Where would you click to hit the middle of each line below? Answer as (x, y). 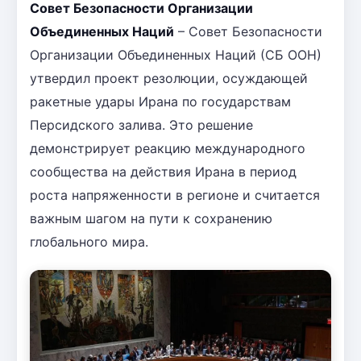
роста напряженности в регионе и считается (175, 195)
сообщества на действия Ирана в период (163, 171)
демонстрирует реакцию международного (168, 148)
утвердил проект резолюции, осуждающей (169, 78)
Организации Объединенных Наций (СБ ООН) (176, 54)
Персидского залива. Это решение (141, 124)
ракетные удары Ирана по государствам (160, 101)
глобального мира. (89, 241)
